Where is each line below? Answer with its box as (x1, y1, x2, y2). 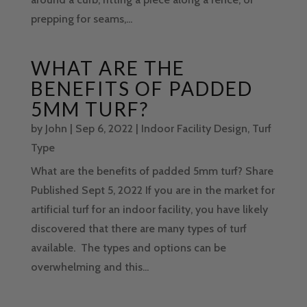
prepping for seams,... (30, 12, 132, 26)
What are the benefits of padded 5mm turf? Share (30, 164, 273, 178)
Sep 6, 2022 (75, 122, 133, 136)
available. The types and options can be (30, 241, 226, 255)
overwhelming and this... (30, 260, 149, 274)
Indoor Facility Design (140, 122, 247, 136)
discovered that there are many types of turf (30, 222, 247, 236)
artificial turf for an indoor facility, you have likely (30, 203, 268, 217)
